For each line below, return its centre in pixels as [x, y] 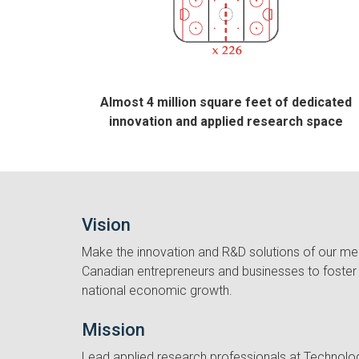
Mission [113, 330]
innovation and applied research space [226, 121]
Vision [106, 225]
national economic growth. [157, 290]
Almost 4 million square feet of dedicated [226, 102]
